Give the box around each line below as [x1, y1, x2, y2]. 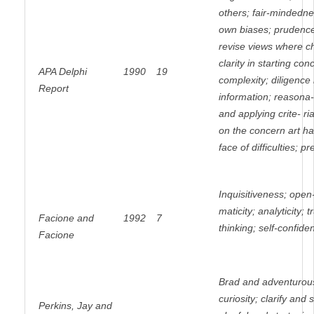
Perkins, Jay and [38, 300, 112, 312]
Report [38, 83, 69, 95]
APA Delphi [38, 66, 87, 78]
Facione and [38, 212, 94, 224]
